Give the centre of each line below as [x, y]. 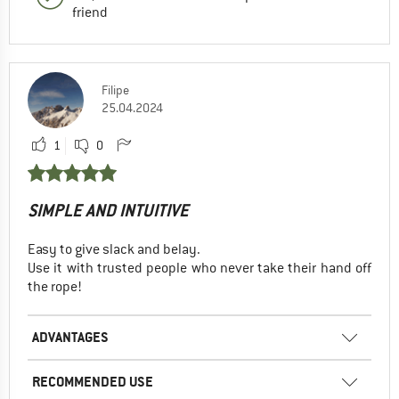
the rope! [55, 286]
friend [90, 12]
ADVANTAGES [70, 337]
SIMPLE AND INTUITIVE [108, 210]
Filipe [115, 90]
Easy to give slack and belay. [114, 249]
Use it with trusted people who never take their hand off [199, 268]
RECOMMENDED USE [93, 381]
